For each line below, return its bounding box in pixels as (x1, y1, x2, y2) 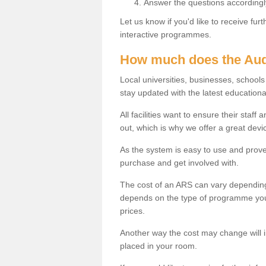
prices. (120, 205, 145, 216)
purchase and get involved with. (120, 157, 239, 167)
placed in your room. (120, 240, 197, 251)
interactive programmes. (120, 29, 214, 39)
